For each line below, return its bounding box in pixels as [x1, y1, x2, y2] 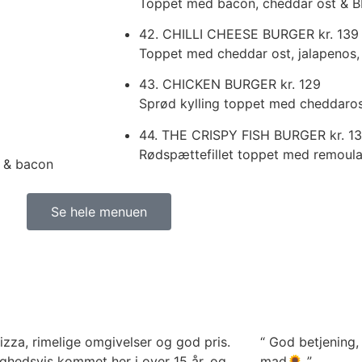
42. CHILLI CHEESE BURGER [139, 25, 318, 42]
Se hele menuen [50, 204, 147, 221]
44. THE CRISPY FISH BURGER [139, 126, 330, 143]
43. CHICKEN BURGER [139, 76, 280, 93]
